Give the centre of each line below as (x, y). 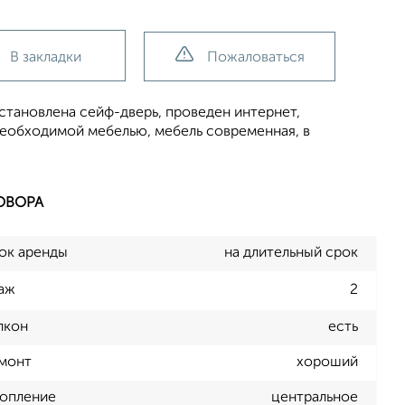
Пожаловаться (255, 58)
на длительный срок (291, 253)
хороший (327, 363)
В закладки (46, 58)
